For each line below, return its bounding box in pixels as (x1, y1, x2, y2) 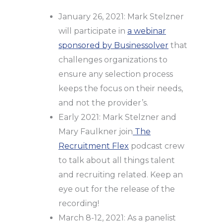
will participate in (58, 26, 127, 36)
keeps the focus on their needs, (58, 84, 183, 94)
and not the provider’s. (58, 98, 148, 108)
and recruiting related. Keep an (58, 170, 183, 180)
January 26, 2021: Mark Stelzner (58, 12, 184, 22)
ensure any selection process (58, 69, 173, 79)
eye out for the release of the (58, 184, 175, 194)
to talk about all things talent (58, 156, 175, 166)
